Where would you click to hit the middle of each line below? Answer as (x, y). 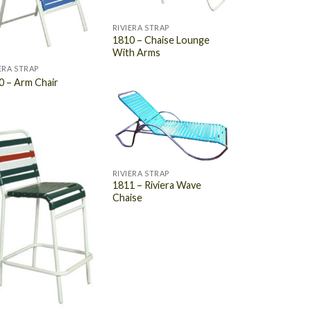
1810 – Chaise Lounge (161, 40)
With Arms (136, 52)
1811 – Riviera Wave (157, 185)
